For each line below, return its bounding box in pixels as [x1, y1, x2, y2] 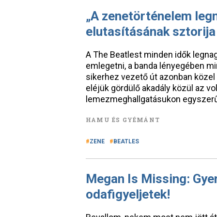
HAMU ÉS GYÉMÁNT [86, 116, 160, 124]
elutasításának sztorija [86, 24, 216, 39]
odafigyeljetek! [86, 187, 170, 201]
